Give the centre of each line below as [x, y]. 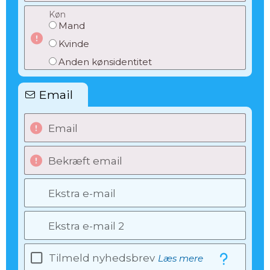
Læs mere [181, 258]
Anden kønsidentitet [105, 62]
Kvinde [74, 44]
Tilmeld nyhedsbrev [102, 258]
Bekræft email [85, 161]
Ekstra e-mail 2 [86, 226]
